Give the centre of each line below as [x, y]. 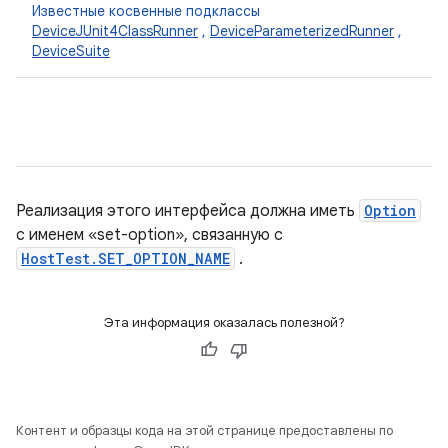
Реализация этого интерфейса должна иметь [187, 211]
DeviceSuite [71, 51]
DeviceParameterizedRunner [302, 31]
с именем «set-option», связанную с [149, 235]
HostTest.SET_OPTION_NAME [125, 258]
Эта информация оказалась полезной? [224, 322]
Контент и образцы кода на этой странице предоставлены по [204, 430]
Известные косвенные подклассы [146, 11]
